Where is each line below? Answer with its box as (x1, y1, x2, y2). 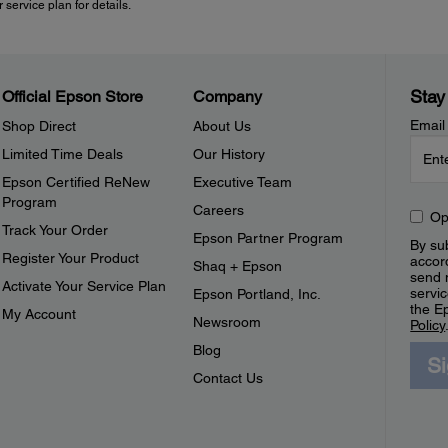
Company (193, 87, 263, 107)
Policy (410, 317, 446, 334)
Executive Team (193, 174, 293, 191)
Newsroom (193, 314, 262, 331)
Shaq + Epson (193, 258, 283, 275)
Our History (193, 146, 266, 163)
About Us (193, 118, 252, 135)
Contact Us (193, 370, 264, 387)
